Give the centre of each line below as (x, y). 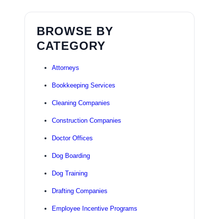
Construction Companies (86, 121)
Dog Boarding (71, 156)
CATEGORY (71, 46)
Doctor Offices (72, 138)
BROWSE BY (75, 31)
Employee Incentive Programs (94, 209)
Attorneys (65, 68)
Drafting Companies (79, 191)
